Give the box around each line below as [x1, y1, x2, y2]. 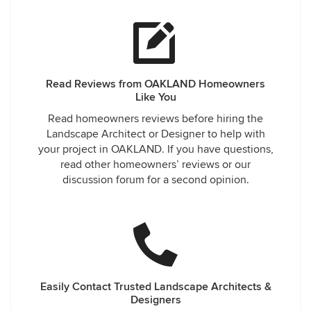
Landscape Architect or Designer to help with [46, 127, 265, 141]
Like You [135, 90, 176, 104]
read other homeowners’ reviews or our [60, 158, 251, 171]
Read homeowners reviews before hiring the [48, 112, 263, 126]
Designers [130, 293, 181, 307]
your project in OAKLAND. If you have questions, [37, 142, 274, 156]
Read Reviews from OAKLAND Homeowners [46, 77, 265, 91]
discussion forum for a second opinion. [62, 173, 249, 187]
